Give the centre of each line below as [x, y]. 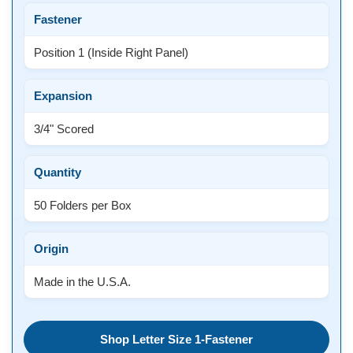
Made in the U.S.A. [82, 282]
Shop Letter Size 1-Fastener [176, 340]
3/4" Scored [64, 129]
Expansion [63, 96]
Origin [51, 249]
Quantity [58, 173]
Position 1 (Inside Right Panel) [111, 53]
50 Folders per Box [83, 206]
